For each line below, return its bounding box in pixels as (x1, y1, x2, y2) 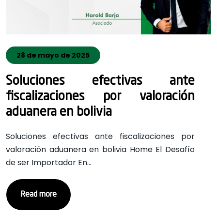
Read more (20, 191, 57, 199)
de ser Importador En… (6, 157, 92, 168)
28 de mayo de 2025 (16, 50, 90, 60)
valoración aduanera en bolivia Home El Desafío (6, 144, 195, 155)
